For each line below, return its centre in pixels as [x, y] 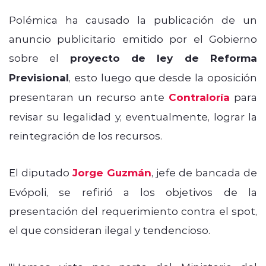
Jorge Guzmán [112, 172]
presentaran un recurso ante [89, 96]
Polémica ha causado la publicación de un [133, 19]
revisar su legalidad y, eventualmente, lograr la [133, 116]
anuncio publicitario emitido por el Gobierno [133, 38]
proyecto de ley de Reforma [164, 58]
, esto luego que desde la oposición [163, 77]
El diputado [41, 172]
